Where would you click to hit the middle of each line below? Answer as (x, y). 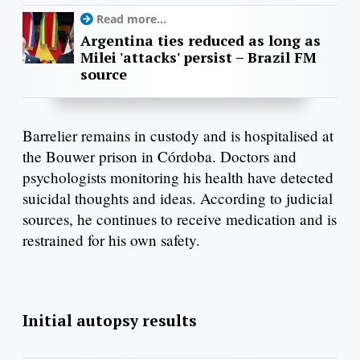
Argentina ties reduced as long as (200, 41)
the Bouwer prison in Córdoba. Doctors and (160, 156)
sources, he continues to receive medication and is (180, 219)
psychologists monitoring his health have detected (178, 177)
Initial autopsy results (110, 320)
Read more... (131, 19)
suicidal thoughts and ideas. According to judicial (178, 198)
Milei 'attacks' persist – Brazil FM (198, 57)
